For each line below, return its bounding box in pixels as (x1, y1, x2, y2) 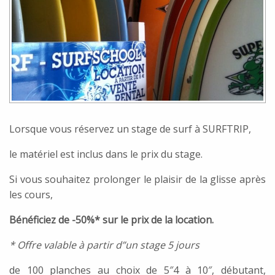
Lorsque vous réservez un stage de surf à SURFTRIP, (9, 122, 251, 136)
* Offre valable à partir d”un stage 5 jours (9, 238, 199, 252)
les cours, (9, 187, 53, 201)
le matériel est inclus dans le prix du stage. (9, 147, 203, 161)
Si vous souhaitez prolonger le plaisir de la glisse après (9, 172, 266, 186)
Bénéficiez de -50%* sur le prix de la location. (9, 212, 214, 227)
